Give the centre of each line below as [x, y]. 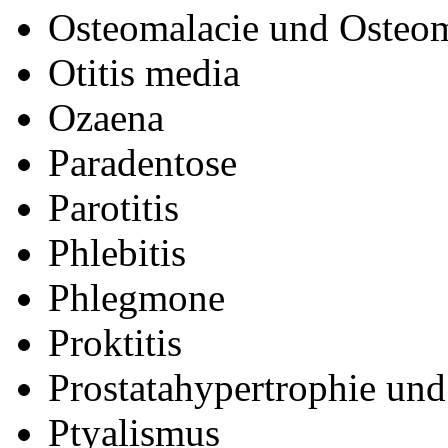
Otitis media [144, 73]
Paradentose [142, 163]
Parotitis [113, 208]
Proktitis [115, 343]
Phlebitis [117, 253]
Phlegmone [136, 298]
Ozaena [106, 118]
